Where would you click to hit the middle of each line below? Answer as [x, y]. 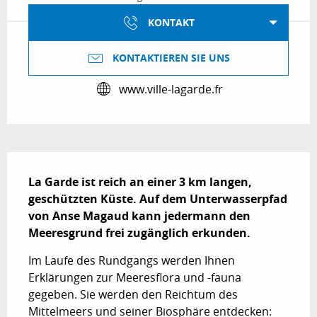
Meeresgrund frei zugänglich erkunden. [139, 233]
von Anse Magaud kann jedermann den [139, 216]
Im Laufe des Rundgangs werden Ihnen [132, 261]
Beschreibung [56, 162]
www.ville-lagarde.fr [171, 89]
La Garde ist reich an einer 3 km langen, [140, 182]
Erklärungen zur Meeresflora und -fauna [135, 278]
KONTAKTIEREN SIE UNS [171, 58]
